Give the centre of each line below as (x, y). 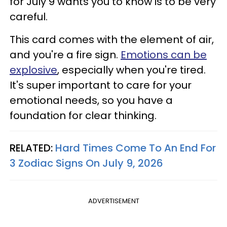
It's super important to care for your (101, 85)
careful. (29, 16)
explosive (33, 70)
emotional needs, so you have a (91, 100)
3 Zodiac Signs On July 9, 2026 (86, 163)
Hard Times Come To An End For (136, 148)
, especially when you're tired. (131, 70)
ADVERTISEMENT (113, 201)
